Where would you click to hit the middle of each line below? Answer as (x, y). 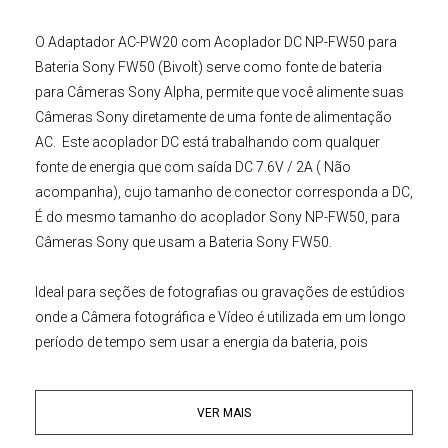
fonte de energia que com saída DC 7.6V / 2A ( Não (193, 166)
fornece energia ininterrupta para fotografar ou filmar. (202, 366)
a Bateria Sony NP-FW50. (113, 416)
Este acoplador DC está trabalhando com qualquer (221, 141)
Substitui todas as (93, 391)
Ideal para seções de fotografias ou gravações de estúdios (220, 291)
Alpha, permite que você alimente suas (282, 91)
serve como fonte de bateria (294, 66)
